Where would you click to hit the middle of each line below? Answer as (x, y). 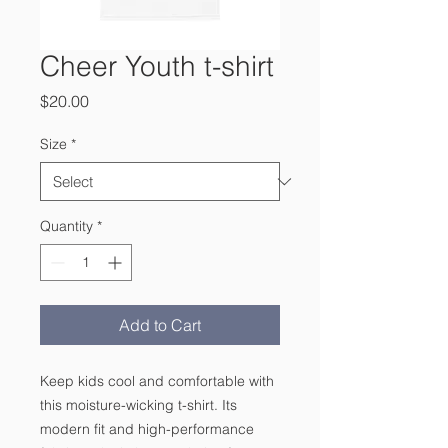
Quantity (66, 226)
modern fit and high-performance (147, 429)
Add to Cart (160, 325)
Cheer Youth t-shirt (157, 66)
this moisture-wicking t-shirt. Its (138, 405)
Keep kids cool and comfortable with (157, 381)
